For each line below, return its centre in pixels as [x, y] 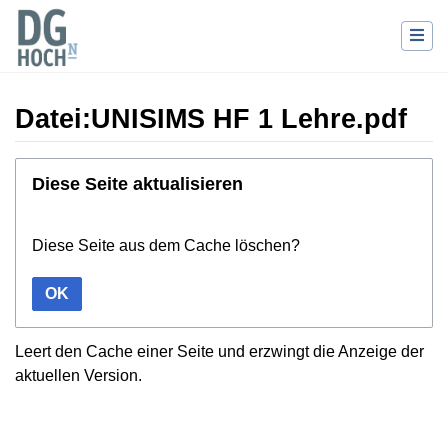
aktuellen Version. [78, 375]
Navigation [148, 168]
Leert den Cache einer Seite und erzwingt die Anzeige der [219, 351]
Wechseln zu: [62, 168]
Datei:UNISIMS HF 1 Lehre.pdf [211, 119]
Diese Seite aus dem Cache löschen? [166, 245]
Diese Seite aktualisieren [137, 183]
